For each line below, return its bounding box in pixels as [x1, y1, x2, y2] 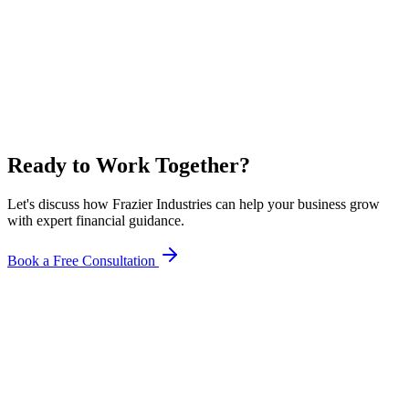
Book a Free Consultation [7, 253, 159, 269]
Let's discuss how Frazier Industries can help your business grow [7, 196, 380, 213]
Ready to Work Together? [7, 153, 250, 178]
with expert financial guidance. [7, 213, 184, 229]
